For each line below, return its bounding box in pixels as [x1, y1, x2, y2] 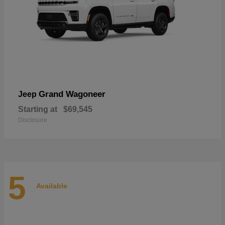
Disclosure [18, 116, 47, 124]
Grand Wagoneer [39, 89, 105, 99]
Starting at [18, 104, 57, 114]
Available [36, 182, 67, 190]
